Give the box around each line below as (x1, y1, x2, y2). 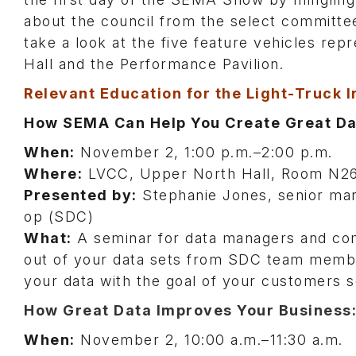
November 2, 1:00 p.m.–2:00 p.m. (75, 144, 333, 161)
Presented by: (24, 187, 137, 203)
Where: (24, 165, 83, 182)
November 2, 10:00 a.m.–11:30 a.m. (75, 331, 343, 348)
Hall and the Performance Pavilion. (24, 56, 284, 72)
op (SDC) (24, 208, 94, 225)
